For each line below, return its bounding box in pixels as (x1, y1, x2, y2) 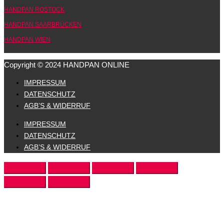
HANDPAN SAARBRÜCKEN (4, 21, 81, 28)
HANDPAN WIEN (4, 36, 50, 43)
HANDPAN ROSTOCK (4, 6, 64, 13)
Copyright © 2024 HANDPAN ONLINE (4, 60, 129, 69)
